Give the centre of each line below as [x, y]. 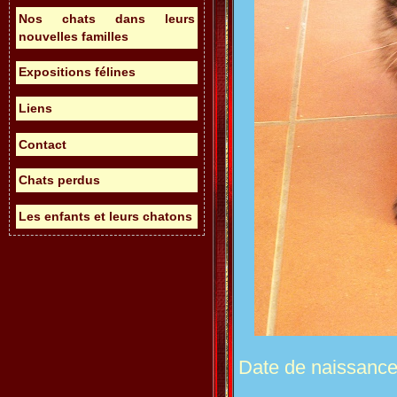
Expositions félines [77, 72]
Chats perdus [59, 180]
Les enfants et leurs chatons [105, 216]
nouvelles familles [73, 36]
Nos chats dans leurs [107, 18]
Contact [42, 144]
